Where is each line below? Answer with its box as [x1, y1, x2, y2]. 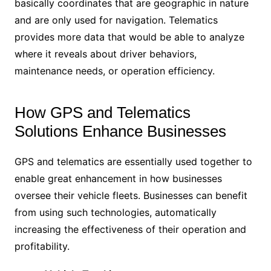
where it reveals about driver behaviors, [14, 48, 197, 60]
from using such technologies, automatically [14, 206, 217, 219]
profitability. [14, 240, 70, 253]
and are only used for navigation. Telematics [14, 14, 218, 27]
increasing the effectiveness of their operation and [14, 223, 246, 236]
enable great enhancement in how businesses [14, 172, 222, 185]
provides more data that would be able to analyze [14, 31, 244, 44]
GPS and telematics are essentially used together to [14, 155, 252, 168]
